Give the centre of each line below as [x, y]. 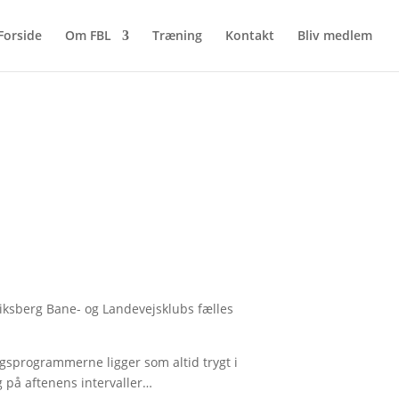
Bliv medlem [335, 35]
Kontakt [250, 35]
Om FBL [88, 35]
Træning [177, 35]
